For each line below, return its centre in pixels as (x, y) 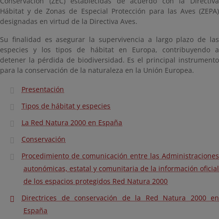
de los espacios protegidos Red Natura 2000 (96, 181)
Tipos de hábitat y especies (66, 106)
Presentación (43, 89)
